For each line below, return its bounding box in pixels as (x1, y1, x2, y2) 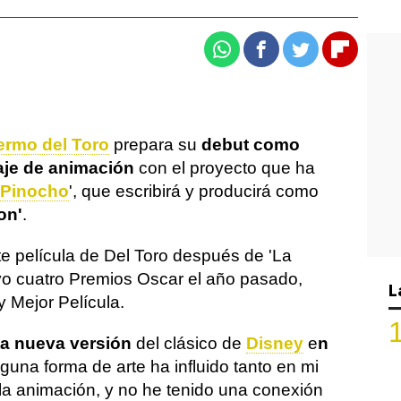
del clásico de (132, 334, 246, 353)
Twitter (299, 47, 353, 66)
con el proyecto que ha (134, 158, 315, 177)
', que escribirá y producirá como (69, 182, 319, 200)
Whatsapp (220, 47, 294, 66)
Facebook (260, 47, 330, 66)
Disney (246, 334, 303, 353)
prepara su (109, 135, 201, 154)
